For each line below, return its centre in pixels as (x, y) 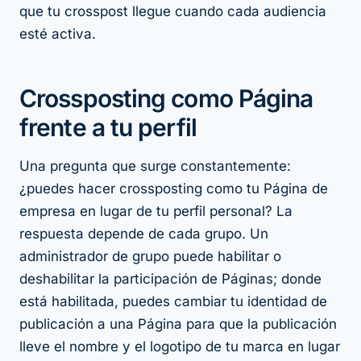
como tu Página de (267, 189)
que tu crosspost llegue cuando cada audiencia (173, 12)
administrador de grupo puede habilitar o (150, 257)
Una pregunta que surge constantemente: (155, 166)
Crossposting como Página (166, 99)
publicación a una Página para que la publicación (178, 324)
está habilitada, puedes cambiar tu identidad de (173, 302)
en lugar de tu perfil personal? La (184, 212)
